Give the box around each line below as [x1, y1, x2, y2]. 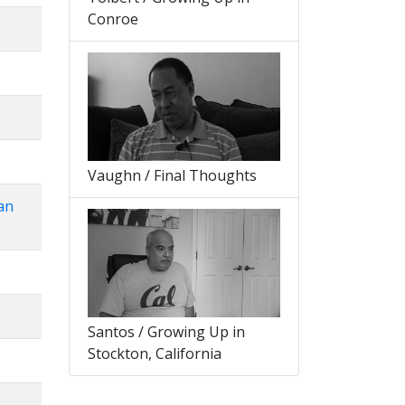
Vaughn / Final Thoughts [88, 165, 257, 186]
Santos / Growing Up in [88, 322, 245, 343]
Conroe [88, 9, 138, 30]
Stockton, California [88, 344, 221, 364]
